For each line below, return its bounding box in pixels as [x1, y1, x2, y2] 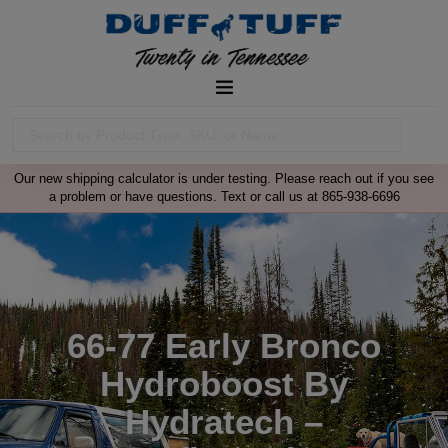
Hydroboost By [100, 363, 348, 403]
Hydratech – [125, 401, 323, 441]
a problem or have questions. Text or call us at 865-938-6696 [48, 188, 400, 204]
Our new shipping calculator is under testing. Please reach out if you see [14, 170, 434, 186]
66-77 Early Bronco [67, 325, 381, 365]
